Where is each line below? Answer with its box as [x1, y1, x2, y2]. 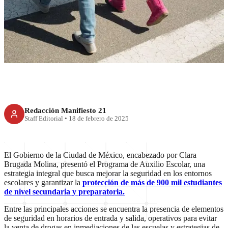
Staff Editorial [24, 115, 63, 122]
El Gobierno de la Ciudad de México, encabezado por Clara [4, 151, 196, 160]
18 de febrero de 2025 [69, 115, 129, 122]
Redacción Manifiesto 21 [24, 105, 106, 115]
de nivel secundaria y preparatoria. [4, 187, 125, 196]
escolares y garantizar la [4, 178, 82, 187]
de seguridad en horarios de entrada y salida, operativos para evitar [4, 214, 217, 223]
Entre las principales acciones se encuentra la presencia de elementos [4, 205, 223, 214]
